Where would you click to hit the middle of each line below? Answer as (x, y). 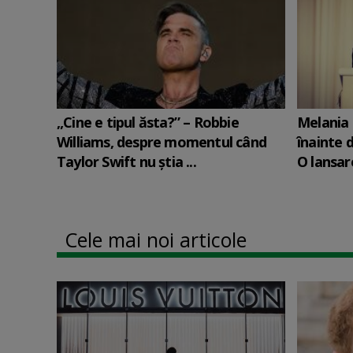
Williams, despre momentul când (162, 142)
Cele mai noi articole (156, 240)
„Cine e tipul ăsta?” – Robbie (148, 122)
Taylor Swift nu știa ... (126, 162)
